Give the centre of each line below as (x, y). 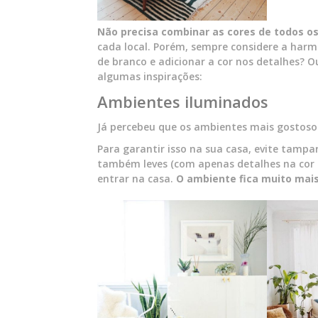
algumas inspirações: (150, 76)
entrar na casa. (137, 178)
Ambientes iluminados (183, 101)
